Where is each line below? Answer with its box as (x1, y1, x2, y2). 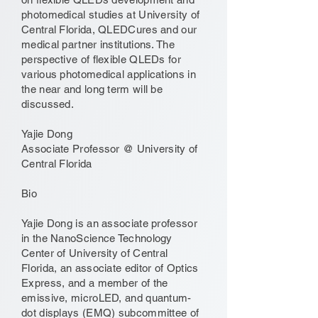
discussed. (21, 98, 74, 110)
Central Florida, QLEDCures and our (21, 23, 197, 35)
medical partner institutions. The (21, 38, 175, 50)
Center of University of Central (21, 247, 168, 259)
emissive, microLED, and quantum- (21, 292, 192, 304)
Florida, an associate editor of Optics (21, 262, 199, 274)
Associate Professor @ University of (21, 143, 198, 155)
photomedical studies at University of (21, 9, 200, 21)
